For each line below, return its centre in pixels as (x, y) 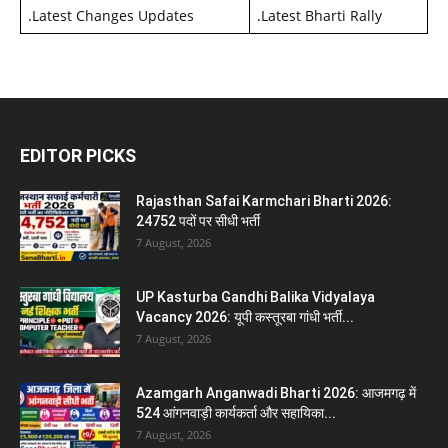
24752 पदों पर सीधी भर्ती (198, 220)
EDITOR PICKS (78, 155)
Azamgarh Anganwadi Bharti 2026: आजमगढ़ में (276, 392)
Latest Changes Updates (113, 15)
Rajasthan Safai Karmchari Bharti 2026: (264, 200)
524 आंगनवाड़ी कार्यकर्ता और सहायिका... (236, 412)
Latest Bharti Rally (321, 15)
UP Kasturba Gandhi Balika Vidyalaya (255, 296)
